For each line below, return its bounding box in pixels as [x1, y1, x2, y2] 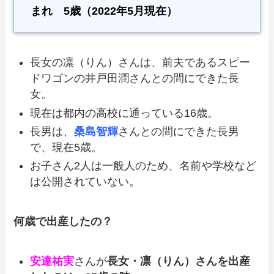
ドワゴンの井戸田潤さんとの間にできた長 [30, 72, 240, 85]
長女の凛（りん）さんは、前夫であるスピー [30, 56, 251, 69]
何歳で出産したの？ [13, 215, 113, 228]
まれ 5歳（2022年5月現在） [31, 5, 178, 18]
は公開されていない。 [30, 176, 141, 188]
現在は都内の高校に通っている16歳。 [30, 106, 219, 119]
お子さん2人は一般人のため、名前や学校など [30, 160, 257, 172]
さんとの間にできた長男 [118, 125, 240, 138]
